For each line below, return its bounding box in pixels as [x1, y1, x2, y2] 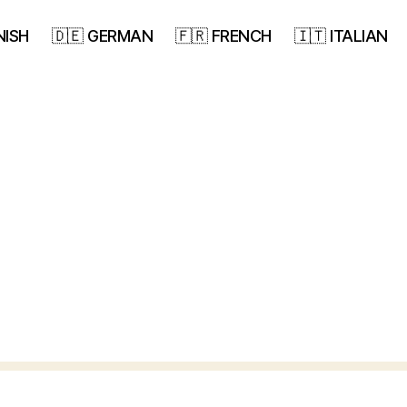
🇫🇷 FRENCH [175, 26, 272, 45]
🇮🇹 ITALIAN [293, 26, 388, 45]
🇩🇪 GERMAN [51, 26, 154, 45]
